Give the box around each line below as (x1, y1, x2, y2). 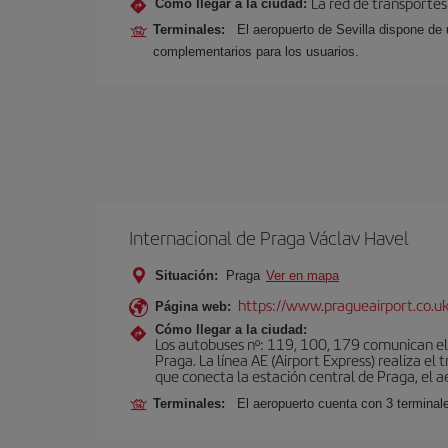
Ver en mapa (266, 268, 339, 283)
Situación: (155, 268, 218, 283)
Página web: (155, 299, 231, 314)
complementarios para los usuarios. (153, 44, 359, 59)
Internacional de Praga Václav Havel (129, 224, 409, 251)
